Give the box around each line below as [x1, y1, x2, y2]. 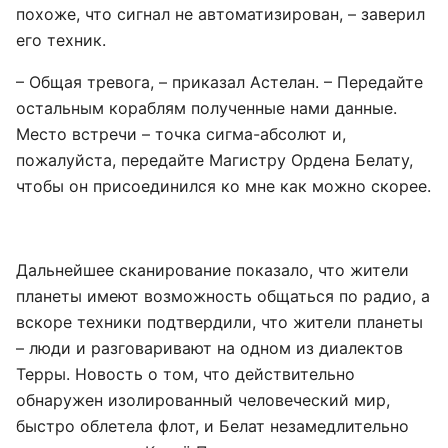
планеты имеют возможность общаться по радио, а [16, 286, 430, 306]
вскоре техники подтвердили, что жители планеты [16, 312, 423, 332]
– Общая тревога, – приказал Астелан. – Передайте [16, 72, 423, 92]
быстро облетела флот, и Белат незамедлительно [16, 416, 409, 436]
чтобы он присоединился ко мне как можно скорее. [16, 176, 431, 196]
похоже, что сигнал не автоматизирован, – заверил [16, 4, 425, 24]
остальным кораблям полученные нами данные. [16, 98, 397, 118]
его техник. [16, 30, 106, 50]
